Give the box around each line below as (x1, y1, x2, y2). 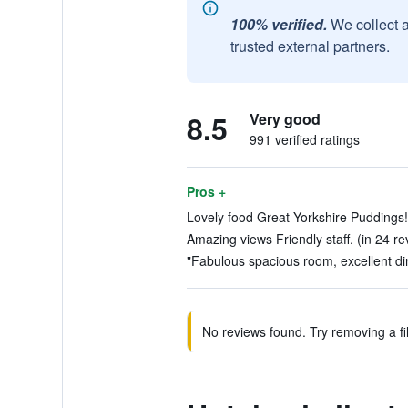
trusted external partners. (229, 36, 390, 56)
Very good (249, 108, 321, 129)
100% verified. (229, 14, 327, 35)
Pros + (186, 182, 226, 200)
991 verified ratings (249, 130, 360, 148)
